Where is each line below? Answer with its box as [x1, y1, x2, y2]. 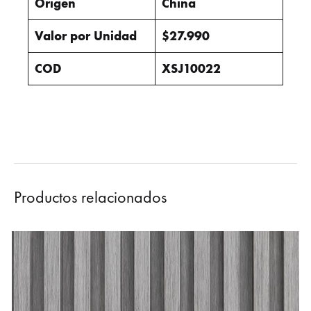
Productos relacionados [14, 187, 167, 207]
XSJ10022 [162, 60, 221, 76]
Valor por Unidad [35, 28, 137, 44]
